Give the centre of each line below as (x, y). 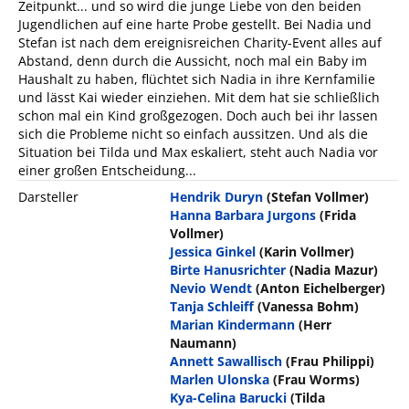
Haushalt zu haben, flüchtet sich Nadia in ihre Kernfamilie (197, 79)
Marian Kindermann (233, 325)
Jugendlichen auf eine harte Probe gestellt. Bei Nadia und (195, 25)
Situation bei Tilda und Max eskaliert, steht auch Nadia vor (198, 152)
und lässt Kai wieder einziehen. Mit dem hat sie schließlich (199, 98)
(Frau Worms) (317, 380)
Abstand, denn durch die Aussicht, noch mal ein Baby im (193, 61)
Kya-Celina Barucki (229, 398)
